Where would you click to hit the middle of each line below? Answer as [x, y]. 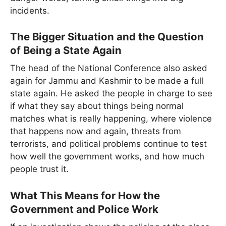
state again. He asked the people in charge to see [111, 94]
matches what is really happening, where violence [111, 119]
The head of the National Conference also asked [109, 68]
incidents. [30, 10]
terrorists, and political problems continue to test [108, 144]
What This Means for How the [85, 195]
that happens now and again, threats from [96, 131]
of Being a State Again [66, 50]
